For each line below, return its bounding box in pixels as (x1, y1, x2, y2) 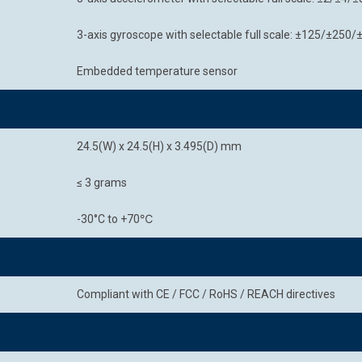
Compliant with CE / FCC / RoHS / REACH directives (77, 288, 335, 301)
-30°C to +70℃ (77, 213, 153, 225)
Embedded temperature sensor (77, 65, 238, 78)
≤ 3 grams (77, 176, 127, 189)
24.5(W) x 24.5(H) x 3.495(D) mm (77, 140, 242, 153)
